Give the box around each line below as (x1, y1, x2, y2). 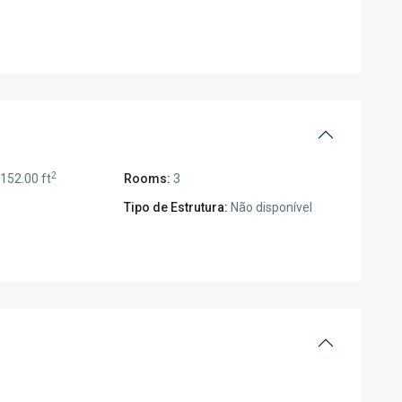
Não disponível (228, 200, 313, 215)
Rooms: (124, 171, 171, 187)
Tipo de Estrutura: (124, 200, 229, 215)
